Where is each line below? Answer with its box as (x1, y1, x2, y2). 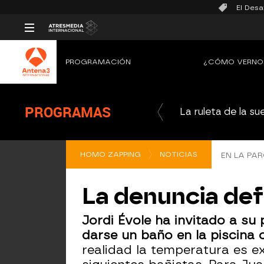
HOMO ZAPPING (80, 150, 141, 159)
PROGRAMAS (25, 103, 111, 122)
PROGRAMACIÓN (65, 58, 131, 66)
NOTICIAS (160, 150, 197, 159)
